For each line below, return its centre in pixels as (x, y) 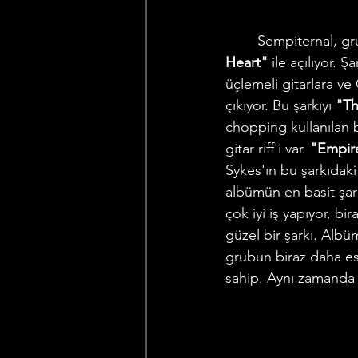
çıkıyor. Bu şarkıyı (280, 105)
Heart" (247, 62)
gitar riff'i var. (268, 149)
